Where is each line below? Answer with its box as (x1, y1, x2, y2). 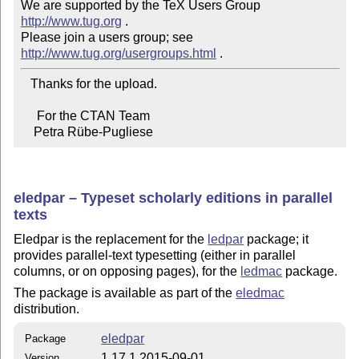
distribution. (14, 301, 80, 316)
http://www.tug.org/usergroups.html (20, 46, 216, 61)
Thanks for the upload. (20, 77, 30, 91)
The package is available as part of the (14, 285, 236, 300)
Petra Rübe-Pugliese (33, 125, 153, 139)
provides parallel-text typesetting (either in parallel (14, 248, 296, 263)
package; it (244, 232, 309, 247)
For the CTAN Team (20, 109, 37, 123)
